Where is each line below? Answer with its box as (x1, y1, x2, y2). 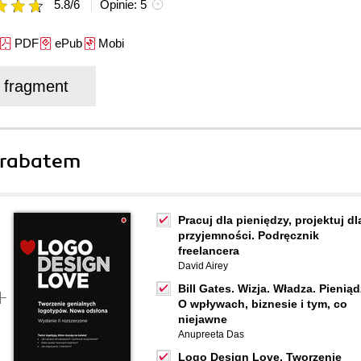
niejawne (178, 313, 227, 326)
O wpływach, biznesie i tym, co (178, 297, 347, 310)
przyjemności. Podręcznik (178, 229, 319, 242)
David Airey (178, 260, 228, 272)
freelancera (178, 244, 239, 257)
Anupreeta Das (178, 329, 244, 340)
